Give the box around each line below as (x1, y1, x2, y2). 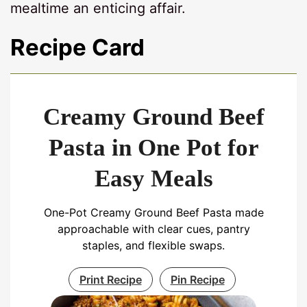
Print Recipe (79, 272, 142, 286)
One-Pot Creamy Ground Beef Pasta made (43, 205, 264, 219)
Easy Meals (94, 164, 213, 192)
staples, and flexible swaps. (82, 238, 225, 252)
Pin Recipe (170, 272, 225, 286)
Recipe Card (10, 33, 145, 61)
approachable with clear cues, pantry (57, 221, 250, 236)
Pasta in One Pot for (48, 134, 259, 161)
